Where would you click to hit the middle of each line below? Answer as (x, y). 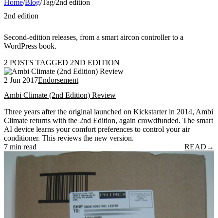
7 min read (20, 147)
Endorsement (58, 80)
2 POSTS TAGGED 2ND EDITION (62, 62)
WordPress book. (30, 46)
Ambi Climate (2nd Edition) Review (60, 95)
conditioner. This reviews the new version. (69, 138)
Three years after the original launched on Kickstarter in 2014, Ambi (109, 112)
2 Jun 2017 (21, 80)
